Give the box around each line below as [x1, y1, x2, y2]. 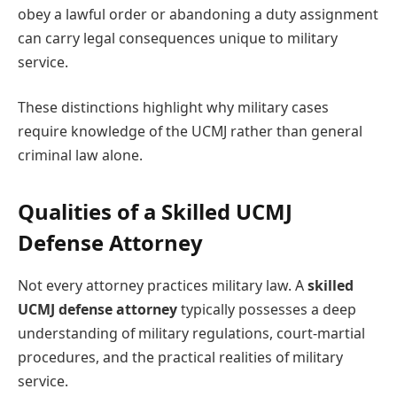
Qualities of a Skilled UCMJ [18, 197, 292, 227]
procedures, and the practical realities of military [18, 347, 343, 368]
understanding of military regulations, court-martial [18, 323, 365, 344]
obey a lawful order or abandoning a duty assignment [18, 4, 378, 24]
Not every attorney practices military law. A [18, 276, 307, 296]
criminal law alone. [18, 145, 143, 166]
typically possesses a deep [177, 300, 356, 320]
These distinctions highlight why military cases [18, 97, 329, 118]
